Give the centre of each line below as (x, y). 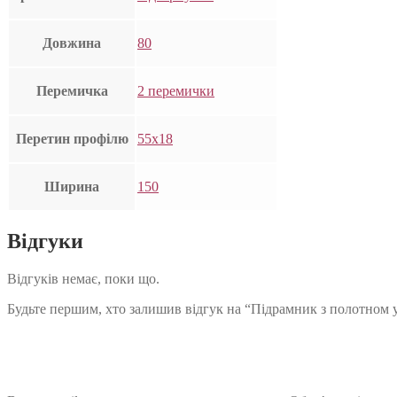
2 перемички (176, 91)
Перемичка (72, 91)
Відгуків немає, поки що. (83, 279)
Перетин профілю (72, 139)
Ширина (72, 187)
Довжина (72, 43)
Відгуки (45, 241)
